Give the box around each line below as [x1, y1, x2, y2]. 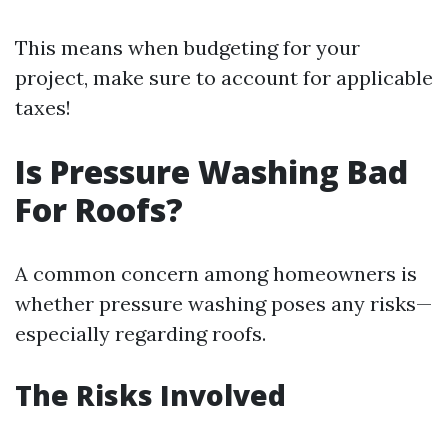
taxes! [15, 95, 71, 120]
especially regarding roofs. [15, 321, 266, 346]
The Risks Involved [15, 376, 286, 414]
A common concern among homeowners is [15, 261, 417, 286]
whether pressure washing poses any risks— [15, 291, 432, 316]
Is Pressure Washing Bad [15, 150, 408, 193]
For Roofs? [15, 188, 183, 231]
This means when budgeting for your [15, 35, 360, 60]
